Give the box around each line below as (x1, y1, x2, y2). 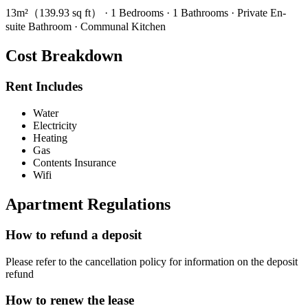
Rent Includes (5, 79, 82, 94)
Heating (33, 131, 67, 144)
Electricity (33, 119, 77, 131)
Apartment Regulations (5, 195, 170, 213)
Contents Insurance (33, 156, 116, 168)
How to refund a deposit (5, 227, 142, 242)
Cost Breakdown (5, 47, 122, 65)
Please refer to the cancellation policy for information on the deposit (5, 255, 298, 267)
